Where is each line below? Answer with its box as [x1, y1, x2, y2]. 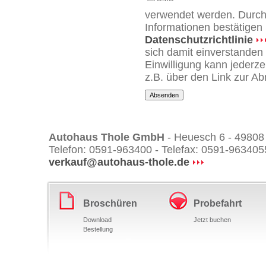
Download [83, 216, 112, 223]
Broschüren [83, 198, 137, 208]
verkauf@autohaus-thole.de [48, 156, 189, 168]
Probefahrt [193, 198, 242, 208]
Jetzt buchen [193, 216, 231, 223]
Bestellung [83, 226, 113, 233]
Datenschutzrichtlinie [144, 34, 253, 46]
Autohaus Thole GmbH [48, 131, 164, 143]
